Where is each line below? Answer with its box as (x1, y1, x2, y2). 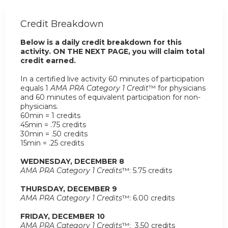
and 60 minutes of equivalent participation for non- (20, 92, 201, 102)
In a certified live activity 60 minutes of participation (20, 74, 204, 83)
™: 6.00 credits (122, 193, 175, 203)
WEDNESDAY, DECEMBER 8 (20, 156, 124, 166)
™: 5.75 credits (122, 165, 172, 175)
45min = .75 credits (20, 120, 86, 129)
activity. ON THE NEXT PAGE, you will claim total (20, 46, 205, 56)
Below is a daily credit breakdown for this (20, 37, 182, 47)
